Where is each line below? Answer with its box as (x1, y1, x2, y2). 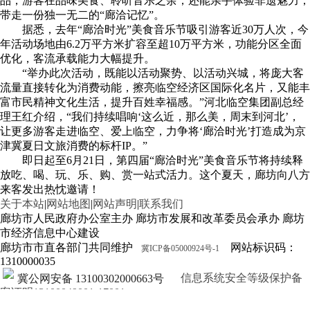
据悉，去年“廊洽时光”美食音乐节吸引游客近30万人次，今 (22, 24, 309, 35)
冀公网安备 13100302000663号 (17, 273, 164, 284)
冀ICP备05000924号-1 (141, 244, 219, 253)
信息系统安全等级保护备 (178, 272, 302, 284)
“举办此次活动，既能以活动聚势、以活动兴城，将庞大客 (22, 67, 304, 79)
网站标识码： (219, 241, 297, 253)
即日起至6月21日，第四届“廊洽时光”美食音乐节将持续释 (22, 154, 303, 166)
